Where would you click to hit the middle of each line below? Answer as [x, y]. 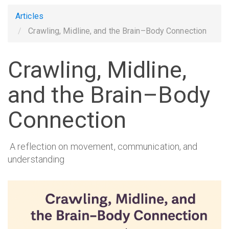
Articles [29, 16]
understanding [36, 159]
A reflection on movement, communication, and [103, 146]
